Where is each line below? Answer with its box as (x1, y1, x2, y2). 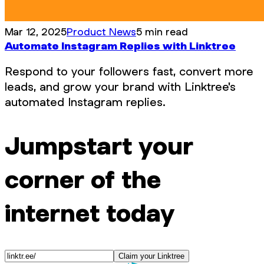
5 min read (136, 25, 188, 38)
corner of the (5, 163, 161, 194)
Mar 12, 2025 (5, 25, 67, 38)
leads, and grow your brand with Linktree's (5, 80, 236, 94)
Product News (67, 25, 136, 38)
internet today (5, 197, 175, 227)
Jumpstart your (5, 130, 193, 160)
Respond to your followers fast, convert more (5, 64, 253, 79)
